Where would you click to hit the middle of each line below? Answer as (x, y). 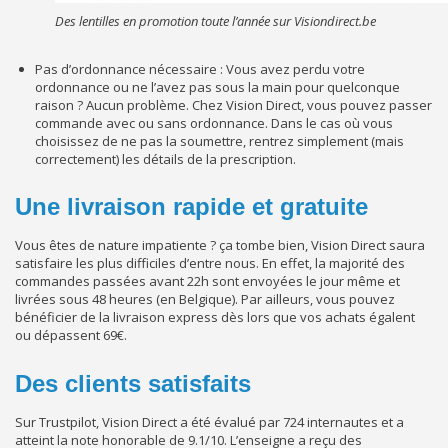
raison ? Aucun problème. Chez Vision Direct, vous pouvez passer (233, 104)
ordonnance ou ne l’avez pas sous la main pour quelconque (217, 86)
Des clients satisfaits (136, 383)
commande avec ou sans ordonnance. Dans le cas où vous (214, 122)
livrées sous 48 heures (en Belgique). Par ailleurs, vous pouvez (205, 299)
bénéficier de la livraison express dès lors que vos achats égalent (215, 317)
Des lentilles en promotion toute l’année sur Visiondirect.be (215, 20)
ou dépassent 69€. (71, 335)
